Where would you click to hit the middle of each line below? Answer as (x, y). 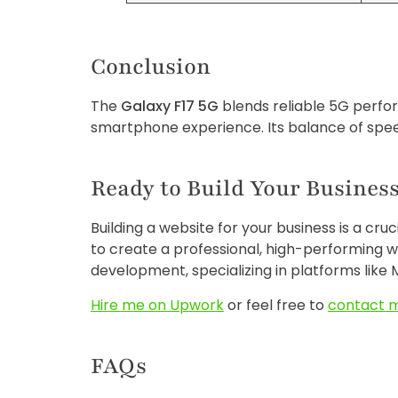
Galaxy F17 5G (170, 107)
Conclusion (151, 67)
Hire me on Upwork (157, 305)
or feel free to (276, 305)
